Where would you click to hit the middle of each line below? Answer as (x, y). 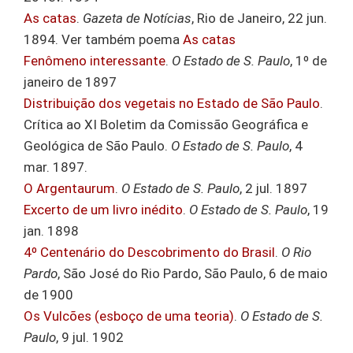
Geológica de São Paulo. (97, 145)
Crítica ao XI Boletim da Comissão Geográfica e (166, 124)
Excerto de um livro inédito (103, 209)
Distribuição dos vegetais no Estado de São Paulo (172, 103)
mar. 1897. (56, 167)
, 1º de (308, 60)
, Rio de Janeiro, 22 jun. (259, 18)
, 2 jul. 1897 (273, 188)
